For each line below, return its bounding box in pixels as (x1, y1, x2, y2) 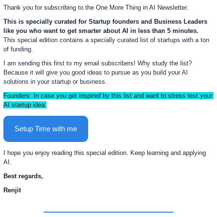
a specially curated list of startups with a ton (85, 36, 209, 44)
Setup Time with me (15, 124, 77, 133)
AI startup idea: (3, 101, 46, 108)
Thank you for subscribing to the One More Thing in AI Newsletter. (3, 3, 192, 11)
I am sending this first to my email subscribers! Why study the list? (3, 59, 192, 67)
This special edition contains (3, 36, 85, 44)
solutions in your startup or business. (3, 77, 107, 85)
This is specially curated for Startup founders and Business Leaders (3, 17, 207, 25)
